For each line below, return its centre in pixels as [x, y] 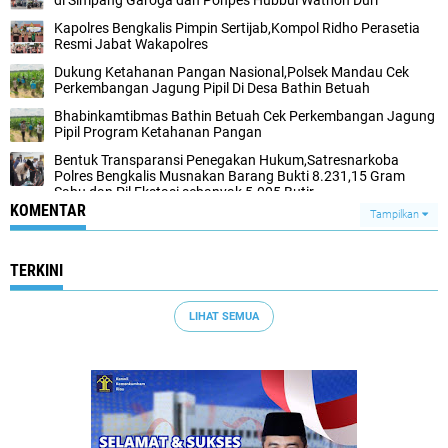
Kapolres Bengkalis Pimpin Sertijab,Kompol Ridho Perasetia [237, 28]
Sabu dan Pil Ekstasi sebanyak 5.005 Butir [184, 192]
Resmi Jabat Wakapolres [131, 44]
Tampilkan [396, 214]
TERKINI [36, 270]
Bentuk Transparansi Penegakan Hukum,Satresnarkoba [226, 160]
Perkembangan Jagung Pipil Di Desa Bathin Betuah [212, 88]
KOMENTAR [48, 210]
